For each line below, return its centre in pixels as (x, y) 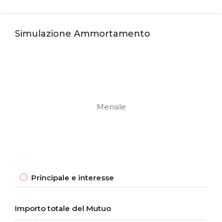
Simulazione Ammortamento (83, 34)
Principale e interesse (73, 178)
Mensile (111, 107)
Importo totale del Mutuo (63, 208)
